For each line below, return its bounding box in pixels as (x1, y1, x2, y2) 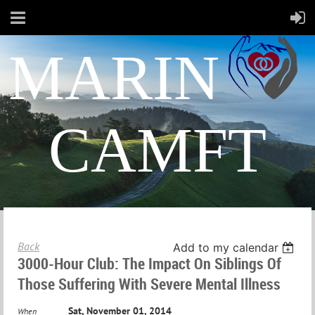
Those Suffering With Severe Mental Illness (18, 274, 281, 294)
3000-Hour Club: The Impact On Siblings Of (18, 253, 281, 274)
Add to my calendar (173, 240, 279, 255)
